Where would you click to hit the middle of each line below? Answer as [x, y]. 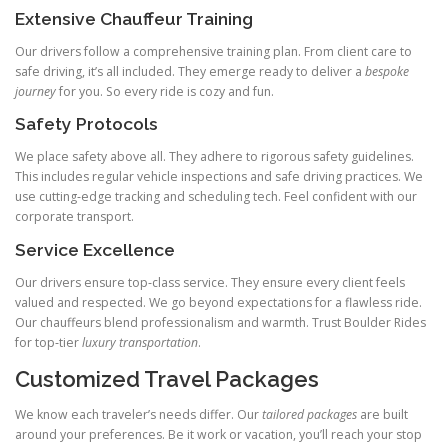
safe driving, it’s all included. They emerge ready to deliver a [190, 72]
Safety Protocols [86, 124]
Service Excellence [95, 249]
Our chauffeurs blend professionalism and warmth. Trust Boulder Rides [220, 322]
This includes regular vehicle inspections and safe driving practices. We [219, 177]
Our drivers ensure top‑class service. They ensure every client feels [210, 282]
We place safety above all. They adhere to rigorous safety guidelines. [214, 157]
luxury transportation [140, 342]
